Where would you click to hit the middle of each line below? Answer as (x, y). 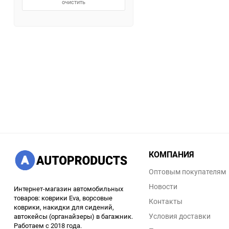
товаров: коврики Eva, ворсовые (63, 198)
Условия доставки (180, 216)
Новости (163, 186)
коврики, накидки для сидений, (64, 207)
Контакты (166, 201)
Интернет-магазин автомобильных (68, 189)
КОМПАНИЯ (171, 154)
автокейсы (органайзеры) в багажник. (73, 216)
